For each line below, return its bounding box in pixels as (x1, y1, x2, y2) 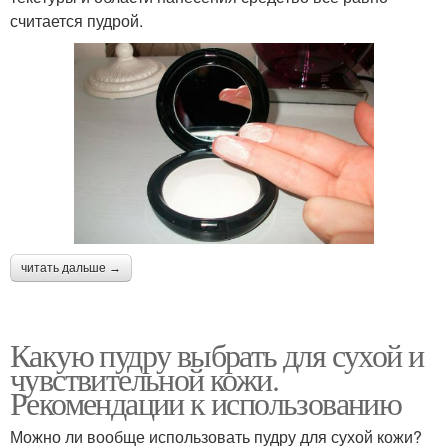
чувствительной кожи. (10, 356, 278, 400)
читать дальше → (21, 260, 121, 275)
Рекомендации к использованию (10, 380, 402, 424)
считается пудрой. (10, 8, 143, 32)
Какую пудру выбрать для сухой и (10, 332, 424, 376)
